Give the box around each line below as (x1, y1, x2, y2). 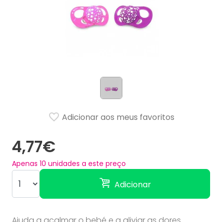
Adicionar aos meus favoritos (59, 111, 174, 123)
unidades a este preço (46, 158, 126, 168)
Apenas (12, 158, 40, 168)
